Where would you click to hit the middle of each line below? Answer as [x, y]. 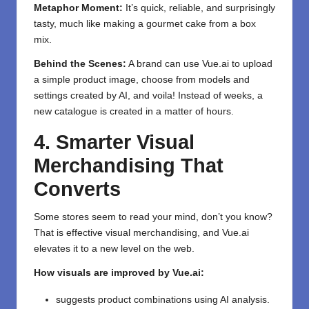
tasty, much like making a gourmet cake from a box [145, 23]
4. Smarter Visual [114, 142]
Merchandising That [129, 165]
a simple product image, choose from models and [142, 79]
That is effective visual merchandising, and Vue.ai [141, 232]
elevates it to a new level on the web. [114, 248]
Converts [77, 189]
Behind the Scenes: [80, 63]
